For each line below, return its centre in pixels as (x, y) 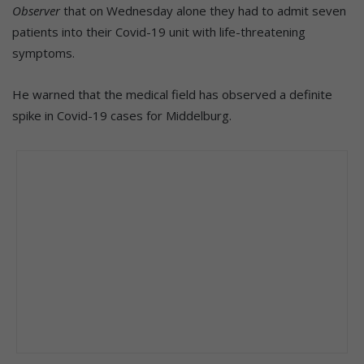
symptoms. (43, 52)
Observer (36, 10)
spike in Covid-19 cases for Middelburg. (122, 115)
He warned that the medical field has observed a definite (172, 94)
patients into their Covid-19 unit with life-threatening (159, 31)
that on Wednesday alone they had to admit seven (203, 10)
